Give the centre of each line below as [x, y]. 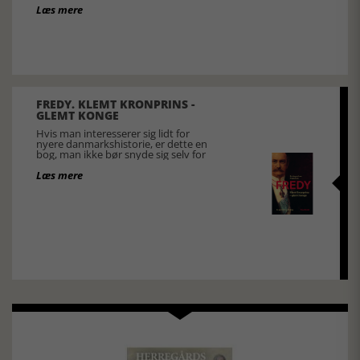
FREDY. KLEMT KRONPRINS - [115, 104]
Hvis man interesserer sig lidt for [113, 134]
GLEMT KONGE [78, 116]
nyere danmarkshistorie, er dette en [122, 144]
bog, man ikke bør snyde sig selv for [121, 155]
